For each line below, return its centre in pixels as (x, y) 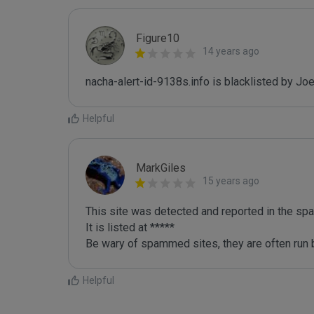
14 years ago (231, 51)
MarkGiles (161, 168)
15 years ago (231, 181)
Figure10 (158, 38)
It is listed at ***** (130, 227)
